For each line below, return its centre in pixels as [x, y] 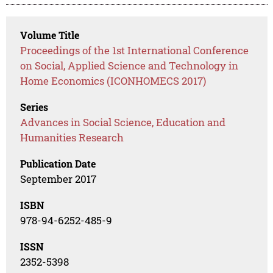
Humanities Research [72, 138]
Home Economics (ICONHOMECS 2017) [113, 81]
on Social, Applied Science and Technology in [129, 66]
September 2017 [58, 179]
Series [34, 107]
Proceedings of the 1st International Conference [135, 51]
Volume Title [50, 35]
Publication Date [58, 164]
